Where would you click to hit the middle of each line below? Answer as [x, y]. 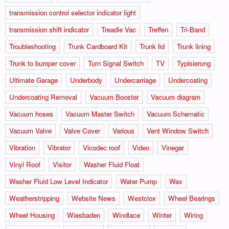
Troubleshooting [32, 46]
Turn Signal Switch [116, 63]
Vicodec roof [101, 147]
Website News [94, 198]
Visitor [62, 164]
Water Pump [139, 181]
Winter [162, 215]
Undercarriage [135, 80]
